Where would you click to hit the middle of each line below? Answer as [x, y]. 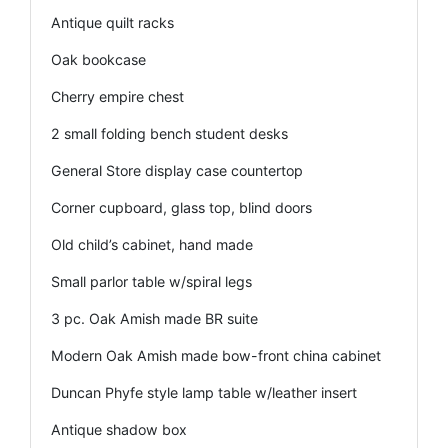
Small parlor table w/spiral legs [151, 281]
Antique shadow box [119, 429]
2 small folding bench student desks [169, 133]
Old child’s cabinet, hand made [152, 244]
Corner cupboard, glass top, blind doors [181, 207]
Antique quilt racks [112, 22]
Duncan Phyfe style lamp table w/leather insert [204, 392]
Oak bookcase [98, 59]
